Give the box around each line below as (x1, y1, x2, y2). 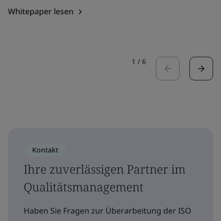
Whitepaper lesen (8, 5, 74, 17)
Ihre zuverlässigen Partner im (24, 160, 185, 177)
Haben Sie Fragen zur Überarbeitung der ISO (24, 205, 191, 216)
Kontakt (32, 145, 58, 154)
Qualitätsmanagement (24, 178, 144, 195)
